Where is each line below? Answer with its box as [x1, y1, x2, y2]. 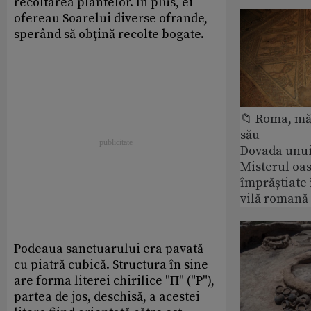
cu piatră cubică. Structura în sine [14, 256, 208, 273]
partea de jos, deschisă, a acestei [14, 288, 200, 305]
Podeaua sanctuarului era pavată [14, 240, 203, 257]
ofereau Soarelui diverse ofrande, [14, 10, 208, 26]
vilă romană [240, 190, 308, 207]
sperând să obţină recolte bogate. [14, 26, 204, 42]
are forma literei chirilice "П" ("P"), [14, 272, 215, 289]
